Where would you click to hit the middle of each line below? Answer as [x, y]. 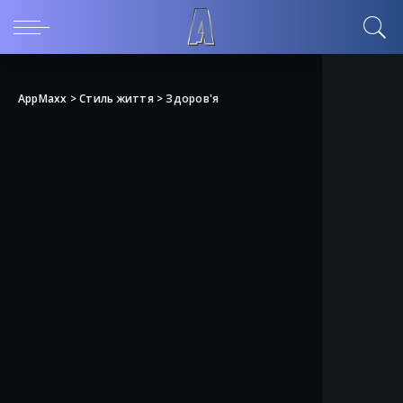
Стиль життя [116, 99]
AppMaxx [43, 99]
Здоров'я [193, 99]
